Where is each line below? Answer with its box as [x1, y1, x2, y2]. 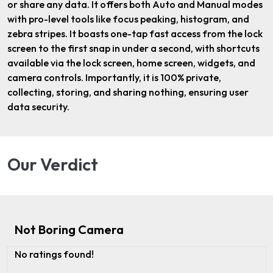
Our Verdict [7, 154, 98, 175]
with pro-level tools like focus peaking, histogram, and [7, 13, 249, 26]
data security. [7, 101, 69, 113]
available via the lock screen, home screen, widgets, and [7, 57, 255, 69]
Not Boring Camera [15, 222, 124, 238]
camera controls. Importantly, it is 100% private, [7, 71, 221, 84]
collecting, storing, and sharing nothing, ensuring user [7, 86, 249, 99]
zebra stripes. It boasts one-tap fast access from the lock [7, 27, 263, 40]
